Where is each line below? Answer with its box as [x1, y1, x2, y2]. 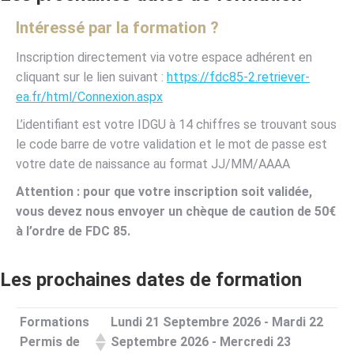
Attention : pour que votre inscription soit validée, [16, 184, 312, 200]
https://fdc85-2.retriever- [167, 70, 310, 85]
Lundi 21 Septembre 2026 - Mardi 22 [111, 314, 323, 330]
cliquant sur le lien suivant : [16, 70, 167, 85]
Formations [20, 314, 89, 330]
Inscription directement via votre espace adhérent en [16, 50, 312, 66]
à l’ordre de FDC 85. [16, 224, 130, 239]
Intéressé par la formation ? [16, 18, 219, 38]
